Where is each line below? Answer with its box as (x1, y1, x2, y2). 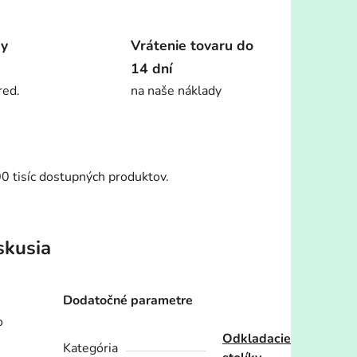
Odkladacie (222, 330, 292, 348)
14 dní (131, 59, 172, 79)
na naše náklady (131, 82, 222, 100)
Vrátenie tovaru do (131, 36, 253, 56)
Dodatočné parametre (63, 292, 194, 310)
